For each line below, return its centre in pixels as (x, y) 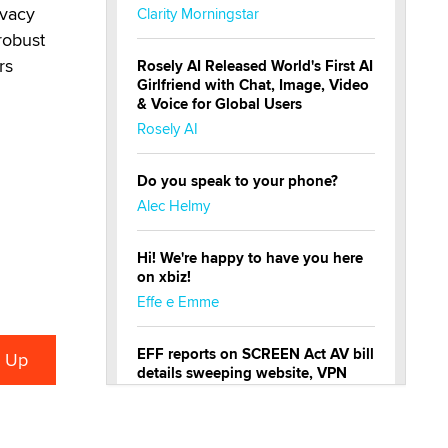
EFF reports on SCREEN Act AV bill (255, 354)
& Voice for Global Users (219, 104)
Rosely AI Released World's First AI (255, 66)
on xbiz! (164, 277)
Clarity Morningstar (198, 13)
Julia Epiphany (184, 416)
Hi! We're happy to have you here (250, 258)
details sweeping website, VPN (242, 373)
